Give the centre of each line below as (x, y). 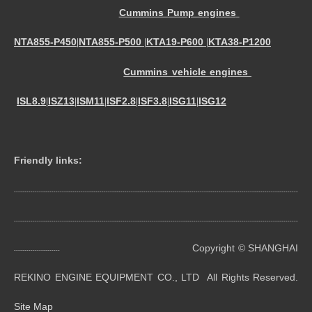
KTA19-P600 (175, 41)
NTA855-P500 (110, 41)
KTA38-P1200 (240, 41)
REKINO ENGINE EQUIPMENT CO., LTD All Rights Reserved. (156, 277)
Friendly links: (52, 160)
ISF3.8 (153, 101)
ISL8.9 (31, 101)
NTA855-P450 (45, 41)
